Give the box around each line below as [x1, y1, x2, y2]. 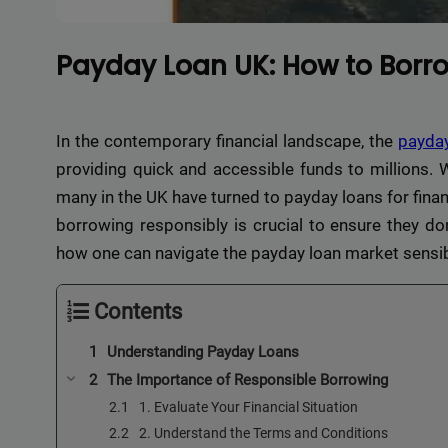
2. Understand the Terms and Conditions [139, 424, 388, 441]
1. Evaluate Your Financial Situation [139, 398, 358, 415]
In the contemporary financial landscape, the [56, 130, 399, 151]
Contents [94, 298, 182, 324]
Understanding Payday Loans [107, 342, 299, 361]
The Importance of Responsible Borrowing [107, 370, 388, 389]
